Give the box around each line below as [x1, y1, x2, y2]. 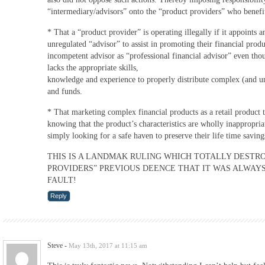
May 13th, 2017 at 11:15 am [69, 241, 147, 249]
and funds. [47, 86, 82, 96]
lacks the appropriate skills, [47, 63, 138, 72]
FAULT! [47, 175, 76, 185]
